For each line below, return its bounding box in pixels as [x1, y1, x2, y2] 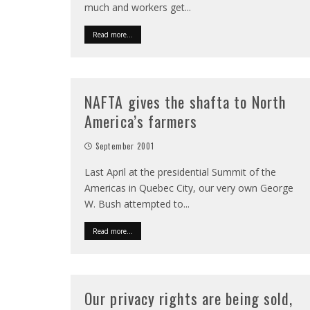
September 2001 [95, 140, 155, 152]
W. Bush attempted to [84, 197, 183, 210]
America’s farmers [84, 110, 197, 132]
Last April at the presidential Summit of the [84, 165, 276, 179]
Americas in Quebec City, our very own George [84, 181, 293, 194]
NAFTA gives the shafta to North [84, 91, 286, 113]
